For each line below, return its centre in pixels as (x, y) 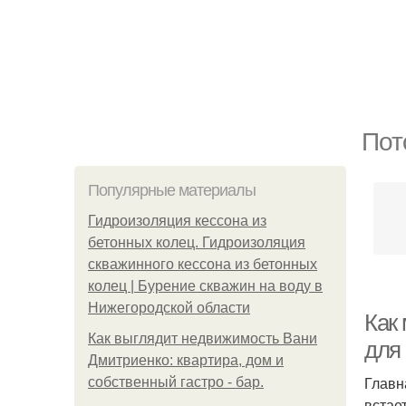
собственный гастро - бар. (176, 382)
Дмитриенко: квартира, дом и (186, 360)
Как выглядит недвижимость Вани (203, 338)
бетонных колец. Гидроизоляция (197, 242)
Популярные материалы (172, 190)
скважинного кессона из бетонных (203, 264)
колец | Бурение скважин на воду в (205, 286)
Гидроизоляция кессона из (177, 221)
